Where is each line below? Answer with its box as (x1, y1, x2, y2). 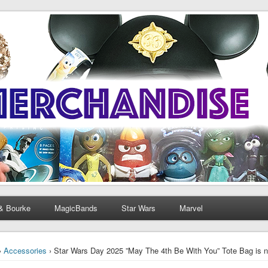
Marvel (179, 202, 203, 214)
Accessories (4, 245, 47, 257)
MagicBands (54, 202, 98, 214)
